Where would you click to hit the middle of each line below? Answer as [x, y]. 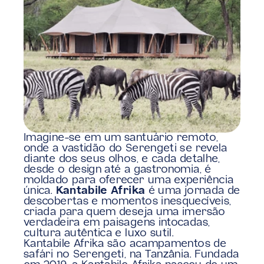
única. [40, 191]
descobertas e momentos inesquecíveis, [128, 202]
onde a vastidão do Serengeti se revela [126, 148]
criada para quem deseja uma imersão [125, 212]
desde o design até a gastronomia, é [118, 170]
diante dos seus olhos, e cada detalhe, [122, 159]
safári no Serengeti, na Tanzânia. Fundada [131, 255]
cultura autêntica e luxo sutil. [99, 233]
